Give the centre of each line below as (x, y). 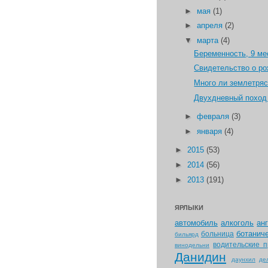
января (210, 131)
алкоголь (237, 223)
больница (217, 233)
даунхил (243, 259)
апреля (211, 26)
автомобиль (196, 223)
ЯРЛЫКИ (189, 207)
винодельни (192, 245)
